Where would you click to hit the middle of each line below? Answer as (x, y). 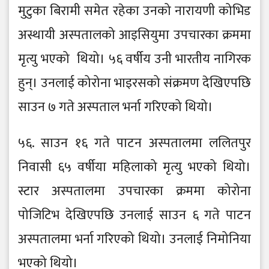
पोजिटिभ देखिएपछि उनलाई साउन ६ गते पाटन (134, 216)
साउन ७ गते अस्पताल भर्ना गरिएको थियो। (116, 107)
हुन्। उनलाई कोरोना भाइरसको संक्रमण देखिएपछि (134, 83)
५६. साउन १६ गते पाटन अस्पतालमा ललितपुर (134, 144)
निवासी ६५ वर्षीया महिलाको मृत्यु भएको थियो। (134, 168)
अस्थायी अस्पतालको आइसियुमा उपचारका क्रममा (134, 35)
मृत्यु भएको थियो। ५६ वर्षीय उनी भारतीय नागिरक (134, 59)
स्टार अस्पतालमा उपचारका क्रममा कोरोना (134, 192)
